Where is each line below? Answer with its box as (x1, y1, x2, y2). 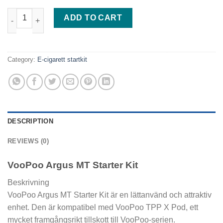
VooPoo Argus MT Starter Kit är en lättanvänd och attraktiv (7, 190, 212, 199)
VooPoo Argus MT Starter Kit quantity (7, 9, 134, 17)
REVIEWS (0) (7, 137, 49, 145)
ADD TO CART (64, 13, 122, 22)
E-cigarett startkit (37, 56, 87, 64)
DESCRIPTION (7, 117, 53, 125)
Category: (7, 56, 37, 64)
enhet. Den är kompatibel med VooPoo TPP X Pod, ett (7, 203, 198, 212)
